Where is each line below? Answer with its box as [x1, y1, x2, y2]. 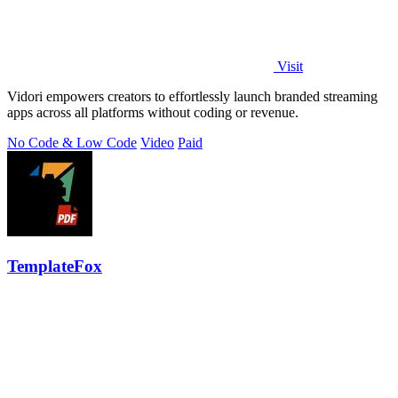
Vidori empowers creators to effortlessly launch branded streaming [7, 88, 378, 104]
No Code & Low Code [7, 134, 137, 150]
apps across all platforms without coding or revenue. [7, 104, 298, 120]
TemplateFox [7, 256, 102, 275]
